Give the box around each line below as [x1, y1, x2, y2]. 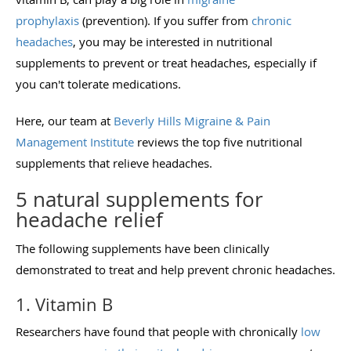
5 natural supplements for [16, 185, 263, 213]
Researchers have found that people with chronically [16, 323, 301, 339]
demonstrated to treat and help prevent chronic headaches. [16, 261, 335, 277]
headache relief [16, 205, 163, 233]
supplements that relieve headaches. [16, 154, 212, 171]
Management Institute [16, 133, 134, 150]
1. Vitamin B [16, 292, 113, 316]
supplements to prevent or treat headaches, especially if [16, 54, 317, 71]
